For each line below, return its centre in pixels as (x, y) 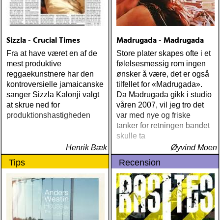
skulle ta (131, 136)
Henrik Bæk (86, 148)
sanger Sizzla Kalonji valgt (53, 95)
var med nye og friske (153, 115)
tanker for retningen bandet (163, 125)
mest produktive (34, 64)
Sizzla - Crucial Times (43, 41)
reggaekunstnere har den (50, 74)
